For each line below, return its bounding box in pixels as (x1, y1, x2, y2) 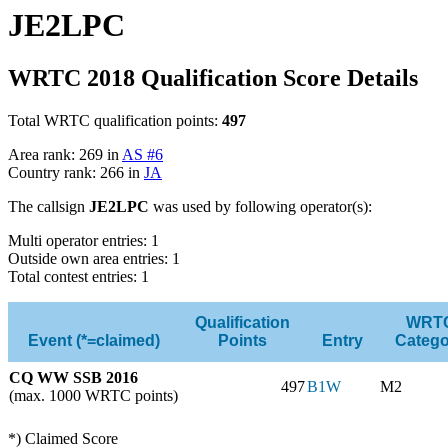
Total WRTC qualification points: (8, 111, 222, 129)
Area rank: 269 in (8, 145, 122, 163)
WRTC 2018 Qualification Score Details (8, 64, 418, 91)
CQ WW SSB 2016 (9, 368, 138, 386)
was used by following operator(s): (149, 197, 372, 215)
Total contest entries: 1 (8, 267, 149, 285)
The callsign (8, 197, 89, 215)
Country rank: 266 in (8, 163, 144, 181)
